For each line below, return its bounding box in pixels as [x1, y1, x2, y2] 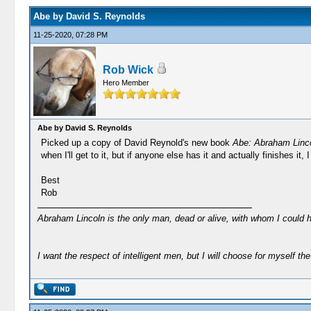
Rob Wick [102, 64, 153, 76]
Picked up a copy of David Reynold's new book [40, 137, 233, 148]
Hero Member [102, 78, 149, 87]
